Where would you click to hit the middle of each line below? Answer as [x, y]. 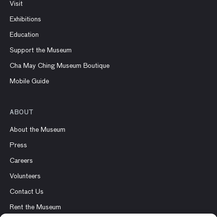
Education [24, 35]
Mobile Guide [29, 82]
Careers [21, 161]
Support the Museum [41, 51]
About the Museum [38, 130]
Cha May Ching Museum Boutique [60, 66]
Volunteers [25, 177]
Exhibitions [25, 20]
